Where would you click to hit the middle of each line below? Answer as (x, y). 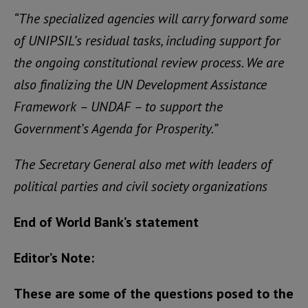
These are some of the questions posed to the (154, 294)
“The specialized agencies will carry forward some (151, 19)
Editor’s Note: (54, 258)
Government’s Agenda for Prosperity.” (116, 129)
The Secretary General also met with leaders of (143, 164)
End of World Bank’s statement (106, 222)
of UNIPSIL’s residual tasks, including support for (147, 41)
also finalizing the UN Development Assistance (140, 85)
